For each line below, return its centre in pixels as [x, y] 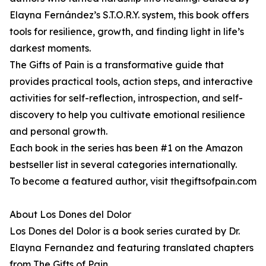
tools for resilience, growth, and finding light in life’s [127, 32]
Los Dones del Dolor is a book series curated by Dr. [125, 231]
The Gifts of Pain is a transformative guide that [117, 65]
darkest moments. [50, 48]
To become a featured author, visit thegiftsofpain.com [133, 181]
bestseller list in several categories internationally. [123, 165]
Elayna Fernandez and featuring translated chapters [132, 248]
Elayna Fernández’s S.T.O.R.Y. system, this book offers [129, 15]
